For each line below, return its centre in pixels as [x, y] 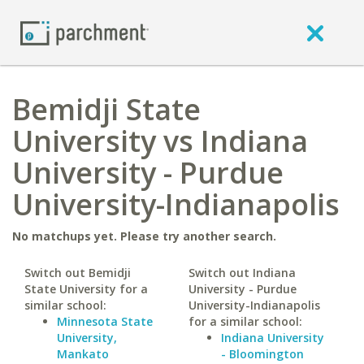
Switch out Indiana [242, 273]
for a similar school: [245, 321]
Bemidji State [106, 109]
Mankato [83, 354]
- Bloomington [262, 354]
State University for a [86, 289]
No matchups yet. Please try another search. [144, 236]
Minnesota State [105, 321]
